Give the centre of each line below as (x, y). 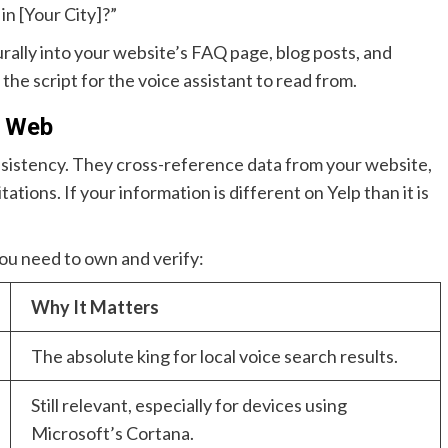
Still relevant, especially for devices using (189, 405)
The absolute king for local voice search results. (214, 356)
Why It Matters (95, 307)
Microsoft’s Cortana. (112, 433)
